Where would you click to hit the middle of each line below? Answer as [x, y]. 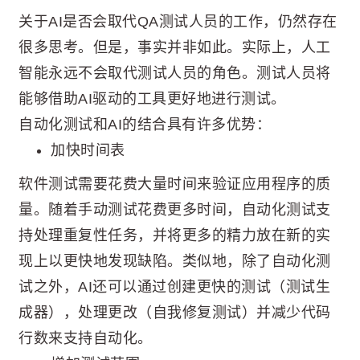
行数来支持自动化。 [86, 338]
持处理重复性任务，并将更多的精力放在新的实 [175, 235]
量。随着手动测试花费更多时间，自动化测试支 [175, 210]
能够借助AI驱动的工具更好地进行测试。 [152, 99]
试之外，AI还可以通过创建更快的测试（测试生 [174, 287]
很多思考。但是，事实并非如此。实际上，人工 [175, 47]
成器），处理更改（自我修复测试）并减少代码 [175, 313]
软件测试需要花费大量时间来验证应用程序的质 [175, 184]
